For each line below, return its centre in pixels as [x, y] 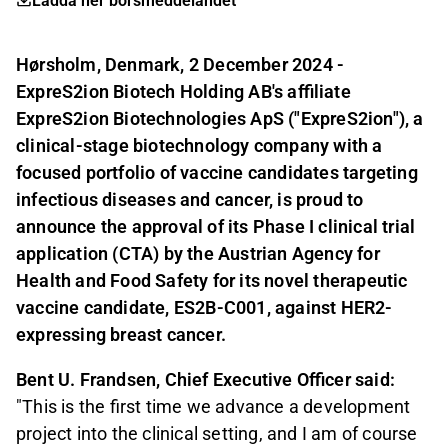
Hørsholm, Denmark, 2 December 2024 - [180, 65]
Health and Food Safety [114, 281]
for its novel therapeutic [310, 281]
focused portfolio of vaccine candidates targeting [217, 173]
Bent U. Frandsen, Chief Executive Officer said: [206, 380]
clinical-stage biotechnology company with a [199, 146]
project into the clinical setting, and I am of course [217, 434]
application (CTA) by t [105, 254]
